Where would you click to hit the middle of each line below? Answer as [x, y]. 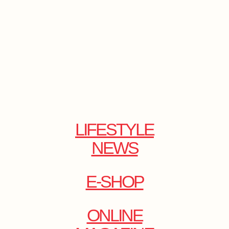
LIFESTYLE [114, 129]
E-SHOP [114, 181]
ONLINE [114, 215]
